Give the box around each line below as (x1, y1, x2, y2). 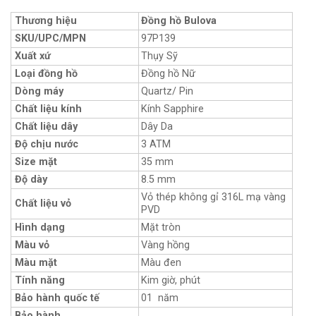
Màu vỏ (15, 238, 49, 251)
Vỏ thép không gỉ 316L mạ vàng (141, 190, 286, 203)
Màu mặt (15, 256, 57, 269)
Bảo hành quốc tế (15, 291, 99, 304)
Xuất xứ (15, 49, 51, 62)
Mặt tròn (141, 221, 181, 233)
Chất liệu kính (15, 102, 82, 115)
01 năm (141, 291, 178, 304)
